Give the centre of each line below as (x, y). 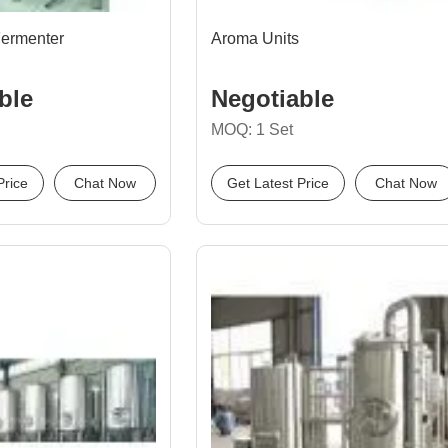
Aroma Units (255, 38)
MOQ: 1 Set (252, 129)
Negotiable (272, 98)
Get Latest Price (278, 183)
